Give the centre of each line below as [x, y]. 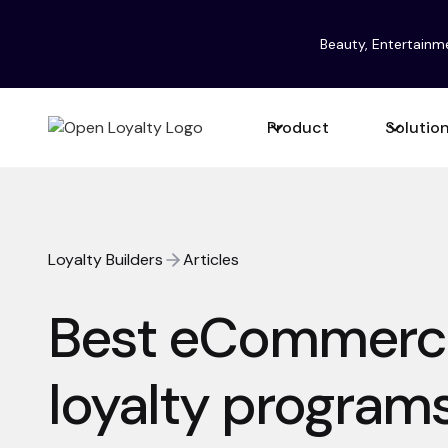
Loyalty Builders [105, 259]
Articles [211, 259]
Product [298, 127]
